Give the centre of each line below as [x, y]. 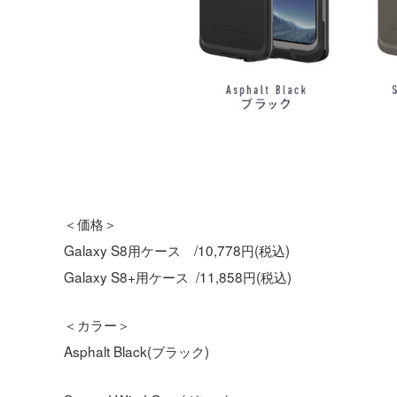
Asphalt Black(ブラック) [136, 351]
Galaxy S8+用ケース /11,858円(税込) [178, 276]
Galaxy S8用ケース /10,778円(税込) [177, 249]
